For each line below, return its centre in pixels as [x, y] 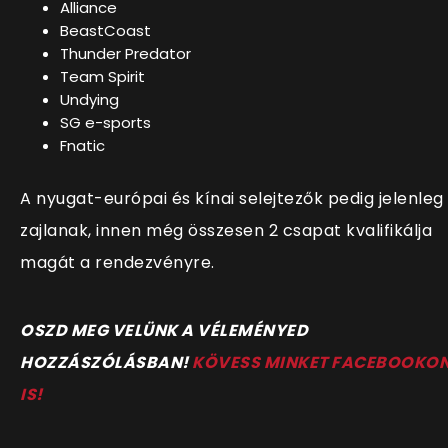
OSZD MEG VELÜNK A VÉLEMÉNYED [164, 330]
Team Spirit [102, 76]
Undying [89, 99]
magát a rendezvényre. [117, 262]
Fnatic [82, 145]
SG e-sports [105, 122]
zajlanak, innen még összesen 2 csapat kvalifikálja [226, 230]
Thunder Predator [125, 53]
